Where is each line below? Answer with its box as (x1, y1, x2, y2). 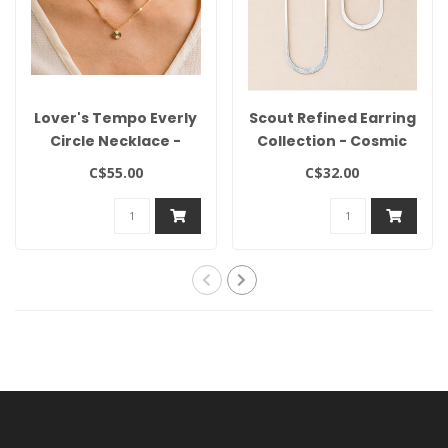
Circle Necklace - (50, 131, 182, 152)
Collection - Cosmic (257, 131, 408, 152)
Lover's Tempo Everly (34, 108, 198, 129)
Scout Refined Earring (248, 108, 416, 129)
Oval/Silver (290, 154, 375, 175)
